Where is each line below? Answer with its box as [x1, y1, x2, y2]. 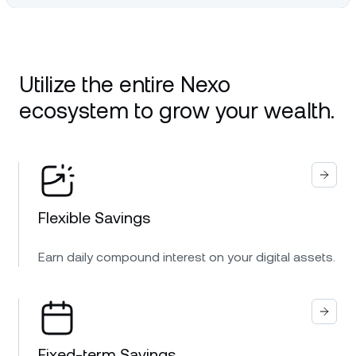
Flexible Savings [38, 208, 150, 227]
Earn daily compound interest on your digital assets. [38, 250, 335, 265]
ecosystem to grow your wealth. [19, 98, 335, 123]
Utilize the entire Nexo [19, 72, 230, 97]
